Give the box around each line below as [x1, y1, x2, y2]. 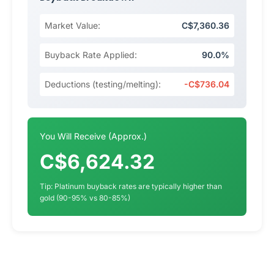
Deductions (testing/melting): [45, 79, 161, 89]
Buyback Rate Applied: [45, 50, 137, 60]
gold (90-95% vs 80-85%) [40, 193, 130, 202]
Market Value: [45, 20, 100, 31]
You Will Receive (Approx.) [40, 131, 147, 141]
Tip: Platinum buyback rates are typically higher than [40, 182, 222, 191]
